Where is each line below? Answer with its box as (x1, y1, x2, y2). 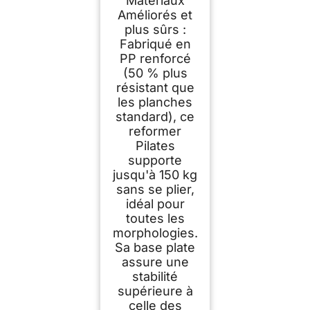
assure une (121, 254, 189, 269)
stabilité (132, 268, 178, 284)
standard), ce (116, 109, 194, 124)
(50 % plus (122, 65, 188, 80)
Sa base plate (115, 239, 195, 255)
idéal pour (125, 196, 185, 211)
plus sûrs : (124, 21, 186, 37)
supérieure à (117, 283, 193, 298)
